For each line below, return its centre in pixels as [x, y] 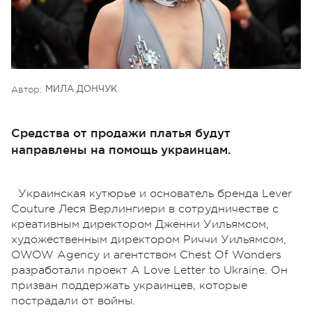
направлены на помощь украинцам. [121, 149]
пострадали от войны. [73, 301]
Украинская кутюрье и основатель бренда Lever [155, 193]
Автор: [26, 89]
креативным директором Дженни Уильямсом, [140, 224]
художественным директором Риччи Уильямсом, [149, 239]
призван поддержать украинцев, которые [129, 285]
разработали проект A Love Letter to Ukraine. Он [149, 270]
